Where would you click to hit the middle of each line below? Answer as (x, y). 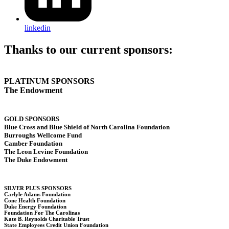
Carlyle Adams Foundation (37, 194)
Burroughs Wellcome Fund (43, 135)
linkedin (38, 28)
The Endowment (34, 90)
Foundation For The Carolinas (42, 212)
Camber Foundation (33, 143)
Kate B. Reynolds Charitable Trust (47, 219)
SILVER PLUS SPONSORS (39, 188)
